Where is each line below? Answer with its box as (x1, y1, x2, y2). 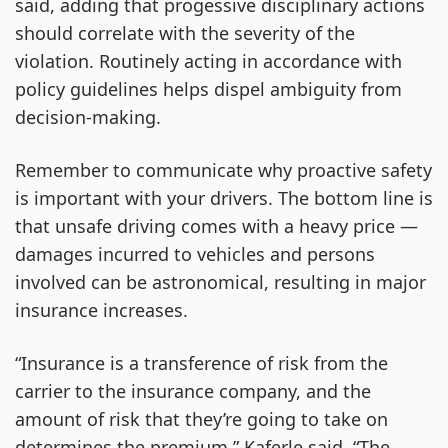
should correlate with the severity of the (15, 20, 355, 45)
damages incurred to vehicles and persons (15, 241, 375, 266)
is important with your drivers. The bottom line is (15, 185, 433, 210)
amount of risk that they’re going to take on (15, 406, 388, 431)
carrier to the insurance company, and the (15, 378, 371, 403)
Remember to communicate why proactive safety (15, 157, 432, 182)
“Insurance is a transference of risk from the (15, 350, 388, 375)
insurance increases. (15, 297, 188, 322)
